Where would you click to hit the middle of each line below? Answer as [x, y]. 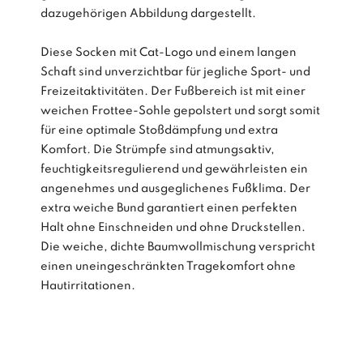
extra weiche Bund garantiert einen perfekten [169, 208]
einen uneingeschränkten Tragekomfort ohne [169, 266]
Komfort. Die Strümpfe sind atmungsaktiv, [158, 149]
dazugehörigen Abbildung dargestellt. [149, 13]
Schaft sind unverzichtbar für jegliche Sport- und [176, 72]
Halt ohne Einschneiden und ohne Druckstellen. [173, 227]
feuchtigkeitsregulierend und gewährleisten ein [175, 169]
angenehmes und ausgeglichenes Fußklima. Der [176, 188]
